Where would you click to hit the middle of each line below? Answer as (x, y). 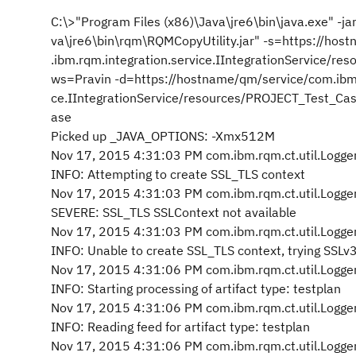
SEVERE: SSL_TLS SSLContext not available (174, 212)
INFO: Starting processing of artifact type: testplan (196, 288)
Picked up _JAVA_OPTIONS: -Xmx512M (163, 136)
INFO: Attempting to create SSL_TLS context (178, 174)
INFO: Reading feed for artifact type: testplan (180, 327)
